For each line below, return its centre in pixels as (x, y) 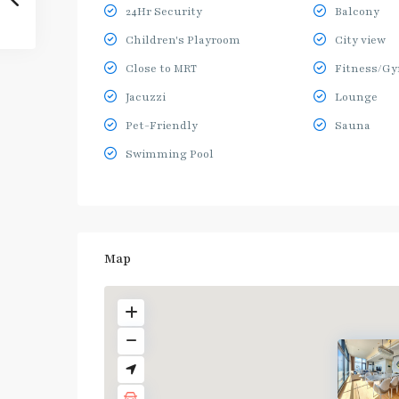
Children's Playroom (183, 40)
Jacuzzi (146, 97)
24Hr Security (164, 12)
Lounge (356, 97)
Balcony (357, 12)
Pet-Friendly (162, 126)
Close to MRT (161, 69)
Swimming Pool (170, 154)
